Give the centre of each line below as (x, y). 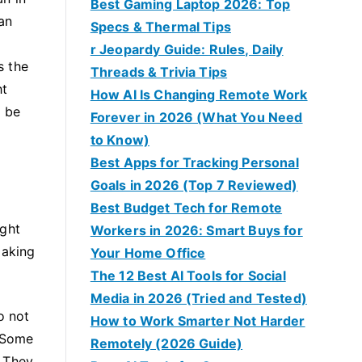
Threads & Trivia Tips (159, 72)
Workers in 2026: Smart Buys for (196, 230)
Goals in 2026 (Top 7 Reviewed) (194, 185)
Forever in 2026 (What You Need (196, 117)
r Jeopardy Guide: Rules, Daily (187, 49)
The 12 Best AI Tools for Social (188, 276)
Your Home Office (148, 253)
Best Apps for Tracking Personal (194, 162)
